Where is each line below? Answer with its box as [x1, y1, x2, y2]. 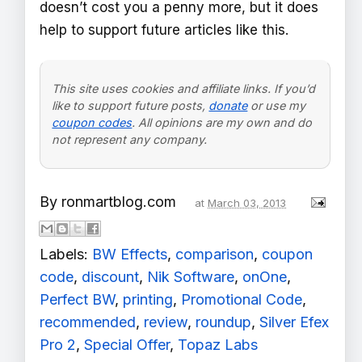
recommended [40, 313, 136, 330]
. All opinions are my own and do [132, 116, 313, 130]
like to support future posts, [52, 99, 209, 113]
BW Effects [92, 245, 167, 263]
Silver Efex [259, 313, 329, 330]
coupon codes [52, 116, 133, 130]
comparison [175, 245, 254, 263]
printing [123, 290, 173, 308]
